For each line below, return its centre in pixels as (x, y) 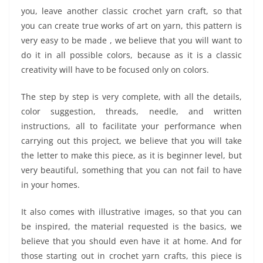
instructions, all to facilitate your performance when (131, 126)
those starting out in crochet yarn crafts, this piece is (131, 256)
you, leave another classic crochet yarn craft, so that (131, 11)
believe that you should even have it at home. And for (131, 241)
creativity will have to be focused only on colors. (115, 70)
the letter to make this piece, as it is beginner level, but (131, 155)
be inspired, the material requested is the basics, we (131, 226)
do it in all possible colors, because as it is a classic (131, 55)
